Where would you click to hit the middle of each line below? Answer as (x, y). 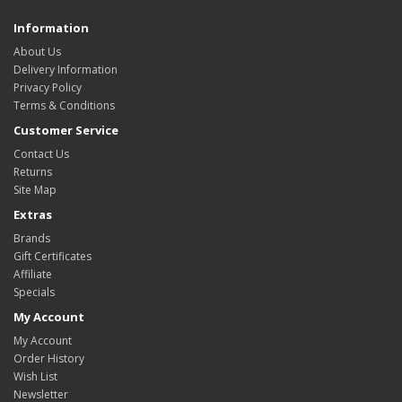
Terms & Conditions (64, 106)
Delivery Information (66, 70)
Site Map (35, 190)
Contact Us (41, 154)
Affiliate (33, 275)
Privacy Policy (48, 88)
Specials (34, 293)
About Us (37, 52)
